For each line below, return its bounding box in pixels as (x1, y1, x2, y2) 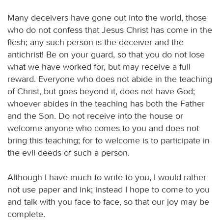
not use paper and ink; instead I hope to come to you (7, 184, 210, 195)
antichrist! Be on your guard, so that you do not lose (7, 49, 205, 60)
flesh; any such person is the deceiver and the (7, 36, 184, 48)
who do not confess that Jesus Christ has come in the (7, 24, 212, 35)
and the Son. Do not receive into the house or (7, 110, 183, 121)
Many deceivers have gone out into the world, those (7, 12, 207, 23)
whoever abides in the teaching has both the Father (7, 98, 205, 109)
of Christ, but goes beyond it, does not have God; (7, 85, 195, 97)
